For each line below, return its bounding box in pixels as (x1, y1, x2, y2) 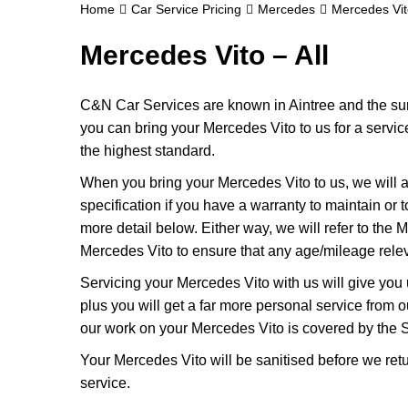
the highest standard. (80, 143, 215, 158)
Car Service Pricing (131, 2, 241, 16)
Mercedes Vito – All (80, 40, 329, 70)
